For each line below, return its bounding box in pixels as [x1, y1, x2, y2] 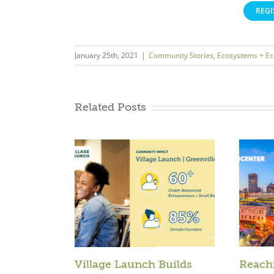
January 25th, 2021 [75, 50, 138, 61]
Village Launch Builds [75, 257, 192, 270]
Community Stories [149, 50, 213, 61]
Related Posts [75, 101, 146, 114]
